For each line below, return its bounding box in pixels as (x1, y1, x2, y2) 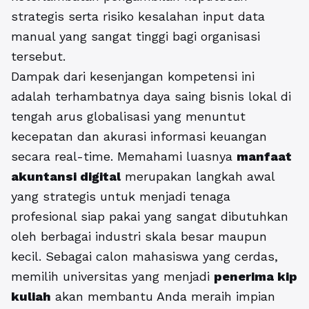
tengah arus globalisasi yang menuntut (11, 109, 246, 124)
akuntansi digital (11, 169, 121, 184)
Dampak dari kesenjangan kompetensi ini (11, 69, 255, 84)
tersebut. (11, 49, 66, 64)
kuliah (11, 289, 51, 304)
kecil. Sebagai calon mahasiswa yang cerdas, (11, 249, 278, 264)
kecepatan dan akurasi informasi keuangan (11, 129, 267, 144)
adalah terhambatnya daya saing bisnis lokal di (11, 89, 291, 104)
